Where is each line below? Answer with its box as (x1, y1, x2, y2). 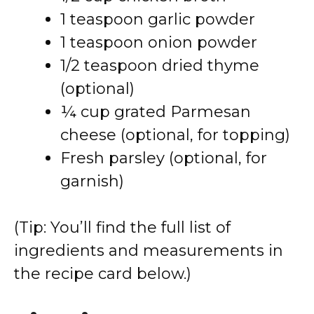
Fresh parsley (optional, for (60, 149, 267, 168)
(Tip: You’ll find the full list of (14, 218, 231, 237)
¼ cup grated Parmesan (60, 102, 251, 121)
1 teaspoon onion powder (60, 33, 257, 52)
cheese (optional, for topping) (60, 125, 290, 144)
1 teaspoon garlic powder (60, 10, 255, 29)
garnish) (60, 172, 124, 191)
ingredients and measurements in (14, 241, 283, 260)
